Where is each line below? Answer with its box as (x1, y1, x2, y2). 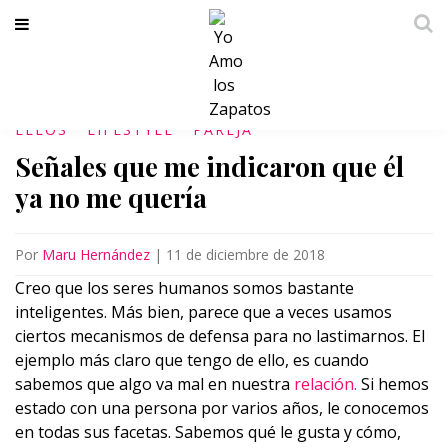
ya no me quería (15, 180, 207, 215)
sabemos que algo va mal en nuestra (15, 373, 294, 395)
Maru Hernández (42, 245, 150, 264)
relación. (294, 373, 357, 395)
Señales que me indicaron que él (15, 149, 404, 184)
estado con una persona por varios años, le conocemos (15, 397, 429, 419)
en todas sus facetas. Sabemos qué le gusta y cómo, (15, 421, 401, 443)
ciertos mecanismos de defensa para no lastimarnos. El (15, 325, 425, 347)
